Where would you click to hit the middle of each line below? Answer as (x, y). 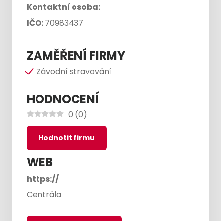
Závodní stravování (74, 71)
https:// (43, 179)
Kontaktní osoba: (63, 7)
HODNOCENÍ (63, 99)
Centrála (44, 195)
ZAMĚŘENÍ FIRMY (76, 55)
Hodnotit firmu (67, 138)
